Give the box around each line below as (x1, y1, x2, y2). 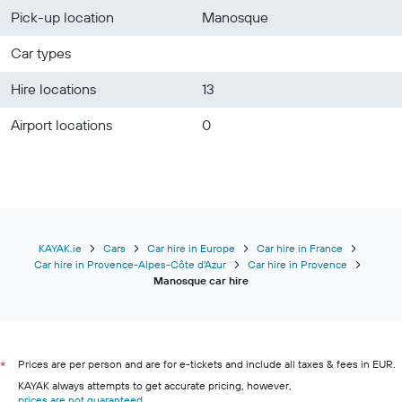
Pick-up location (11, 8, 114, 26)
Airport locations (11, 116, 112, 134)
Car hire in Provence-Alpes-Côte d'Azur (33, 258, 226, 271)
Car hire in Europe (146, 241, 235, 255)
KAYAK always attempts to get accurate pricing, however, (18, 379, 292, 392)
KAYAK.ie (38, 241, 82, 255)
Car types (11, 44, 71, 62)
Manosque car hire (153, 274, 249, 287)
